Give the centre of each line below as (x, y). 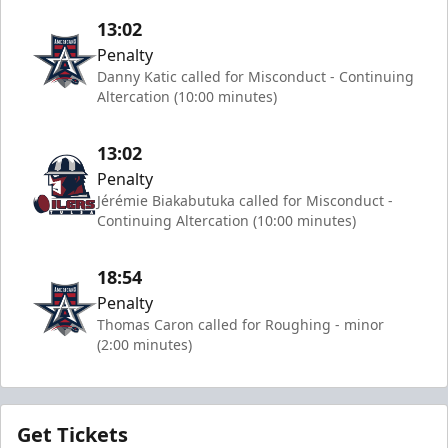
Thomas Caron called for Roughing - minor (240, 324)
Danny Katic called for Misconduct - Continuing (255, 76)
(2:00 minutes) (144, 344)
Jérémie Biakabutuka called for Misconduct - (245, 200)
